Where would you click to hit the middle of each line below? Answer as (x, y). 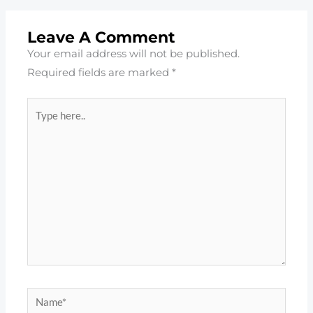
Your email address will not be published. (134, 53)
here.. (41, 125)
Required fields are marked (100, 72)
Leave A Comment (102, 37)
